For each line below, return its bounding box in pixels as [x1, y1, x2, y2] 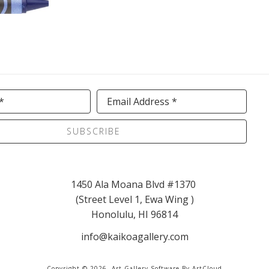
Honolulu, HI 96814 [91, 207, 178, 221]
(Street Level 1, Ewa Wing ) [75, 192, 194, 206]
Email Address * [107, 94, 178, 108]
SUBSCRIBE [67, 125, 121, 137]
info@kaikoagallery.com [80, 229, 189, 243]
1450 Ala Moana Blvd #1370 [71, 177, 198, 191]
